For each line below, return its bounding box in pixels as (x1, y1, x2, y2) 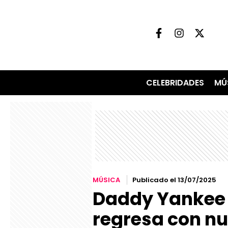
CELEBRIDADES (146, 77, 204, 89)
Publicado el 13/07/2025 (132, 175, 216, 185)
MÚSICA (93, 175, 120, 185)
